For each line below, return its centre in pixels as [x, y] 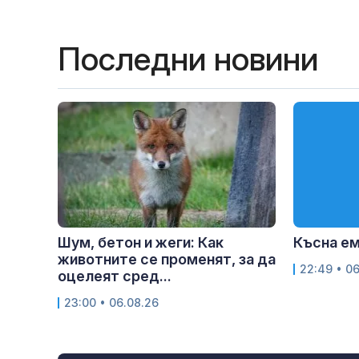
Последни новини [188, 59]
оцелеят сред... [115, 276]
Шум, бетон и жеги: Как [141, 243]
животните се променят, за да [167, 260]
